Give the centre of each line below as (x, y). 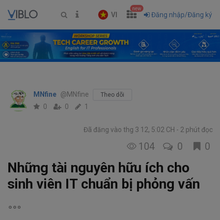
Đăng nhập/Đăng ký (182, 15)
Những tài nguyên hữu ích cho (98, 168)
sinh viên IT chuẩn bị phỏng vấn (104, 184)
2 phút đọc (196, 130)
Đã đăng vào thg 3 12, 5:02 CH (130, 130)
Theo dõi (112, 95)
